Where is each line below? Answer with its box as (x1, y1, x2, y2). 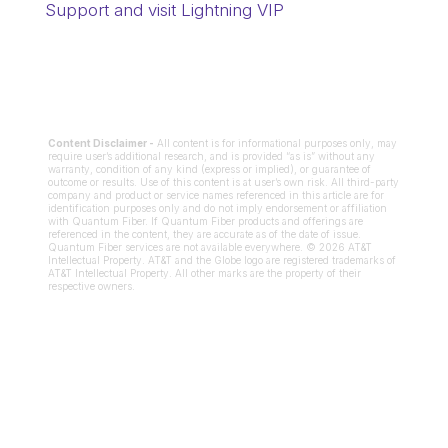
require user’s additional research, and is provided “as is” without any (47, 150, 375, 162)
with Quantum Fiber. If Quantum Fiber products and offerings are (47, 215, 363, 227)
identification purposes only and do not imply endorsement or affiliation (47, 202, 387, 214)
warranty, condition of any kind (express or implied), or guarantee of (47, 163, 371, 175)
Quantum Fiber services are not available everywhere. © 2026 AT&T (47, 241, 372, 253)
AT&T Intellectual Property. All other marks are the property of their (47, 267, 361, 279)
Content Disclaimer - (47, 137, 154, 149)
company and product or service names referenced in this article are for (47, 189, 384, 201)
